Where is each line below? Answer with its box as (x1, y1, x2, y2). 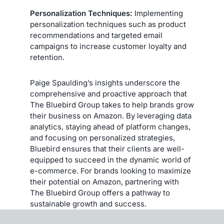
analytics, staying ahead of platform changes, (30, 122, 190, 132)
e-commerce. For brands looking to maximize (30, 166, 191, 176)
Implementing (132, 8, 183, 18)
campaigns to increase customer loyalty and (30, 41, 186, 51)
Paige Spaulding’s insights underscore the (30, 78, 180, 88)
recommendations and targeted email (30, 30, 162, 40)
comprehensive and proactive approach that (30, 89, 187, 99)
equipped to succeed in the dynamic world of (30, 155, 191, 165)
